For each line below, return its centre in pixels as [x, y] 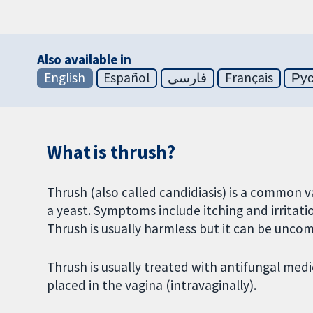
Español [127, 78]
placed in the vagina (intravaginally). [152, 285]
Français [249, 78]
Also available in [84, 60]
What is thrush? [111, 152]
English [65, 78]
